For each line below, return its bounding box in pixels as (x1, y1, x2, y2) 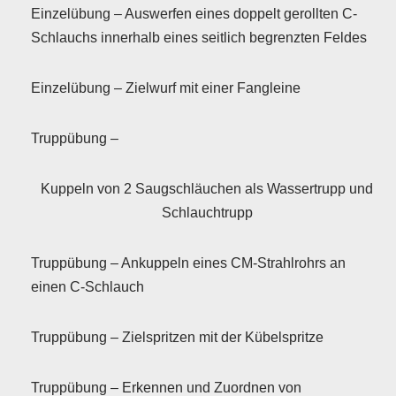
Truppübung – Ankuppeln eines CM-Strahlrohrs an (31, 255, 346, 270)
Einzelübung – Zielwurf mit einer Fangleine (31, 80, 301, 95)
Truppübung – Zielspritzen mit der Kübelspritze (31, 330, 324, 345)
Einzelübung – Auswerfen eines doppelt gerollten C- (31, 6, 357, 21)
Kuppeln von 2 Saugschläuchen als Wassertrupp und (41, 181, 373, 196)
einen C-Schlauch (31, 279, 144, 294)
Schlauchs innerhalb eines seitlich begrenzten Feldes (31, 30, 367, 45)
